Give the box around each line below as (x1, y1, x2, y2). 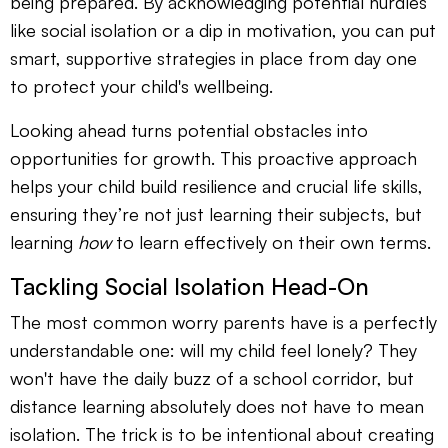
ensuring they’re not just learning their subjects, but (10, 203, 422, 226)
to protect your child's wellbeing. (10, 75, 273, 98)
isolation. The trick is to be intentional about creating (10, 423, 434, 446)
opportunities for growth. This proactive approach (10, 147, 417, 170)
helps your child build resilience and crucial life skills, (10, 175, 423, 198)
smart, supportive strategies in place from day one (10, 47, 417, 70)
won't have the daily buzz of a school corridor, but (10, 367, 414, 390)
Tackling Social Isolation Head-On (10, 271, 369, 302)
